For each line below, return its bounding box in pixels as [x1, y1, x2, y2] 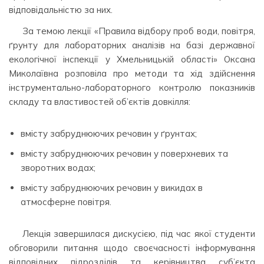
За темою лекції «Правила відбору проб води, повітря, [22, 25, 255, 37]
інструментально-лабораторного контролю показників [9, 81, 255, 93]
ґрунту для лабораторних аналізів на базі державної [9, 39, 255, 51]
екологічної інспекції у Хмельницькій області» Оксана [9, 53, 255, 65]
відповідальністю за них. [9, 4, 113, 16]
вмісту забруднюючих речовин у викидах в [21, 181, 203, 193]
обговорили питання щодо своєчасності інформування [9, 242, 255, 253]
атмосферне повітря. [21, 196, 111, 207]
